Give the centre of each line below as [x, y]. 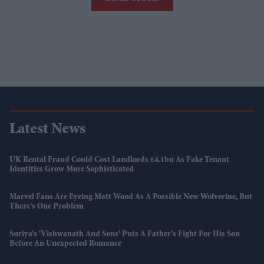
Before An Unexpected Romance [65, 244]
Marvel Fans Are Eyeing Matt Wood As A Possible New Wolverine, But [131, 197]
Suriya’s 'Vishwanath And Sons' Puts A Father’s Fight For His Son [125, 234]
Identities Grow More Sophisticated [72, 169]
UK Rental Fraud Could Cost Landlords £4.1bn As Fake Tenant [119, 160]
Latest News [47, 130]
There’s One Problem [47, 207]
